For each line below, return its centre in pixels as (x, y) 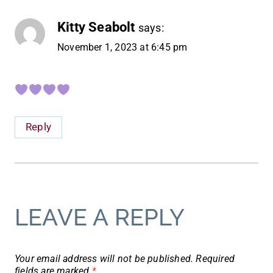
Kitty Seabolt (96, 27)
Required (215, 258)
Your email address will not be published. (104, 258)
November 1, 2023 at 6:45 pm (122, 48)
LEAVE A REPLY (100, 217)
